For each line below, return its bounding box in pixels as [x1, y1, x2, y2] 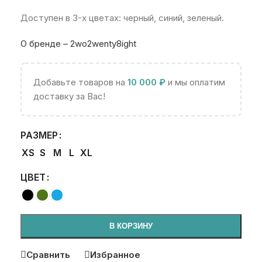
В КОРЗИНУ [109, 221, 153, 230]
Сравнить [26, 249, 70, 261]
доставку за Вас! [33, 90, 105, 102]
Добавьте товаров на [33, 76, 127, 88]
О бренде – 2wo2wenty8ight [20, 37, 136, 49]
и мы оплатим [166, 76, 225, 88]
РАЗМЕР [20, 129, 58, 141]
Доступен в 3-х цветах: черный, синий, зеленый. [20, 12, 224, 23]
